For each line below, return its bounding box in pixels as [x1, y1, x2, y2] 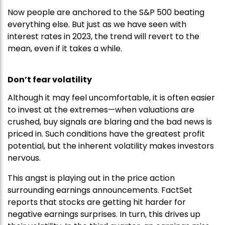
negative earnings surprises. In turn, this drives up [8, 208, 200, 220]
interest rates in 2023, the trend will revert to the [8, 31, 199, 43]
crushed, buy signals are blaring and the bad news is [8, 116, 212, 128]
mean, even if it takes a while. [8, 43, 122, 55]
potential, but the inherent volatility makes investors [8, 140, 214, 152]
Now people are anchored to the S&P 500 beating [8, 7, 204, 19]
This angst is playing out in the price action [8, 172, 175, 184]
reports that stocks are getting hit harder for [8, 196, 186, 208]
